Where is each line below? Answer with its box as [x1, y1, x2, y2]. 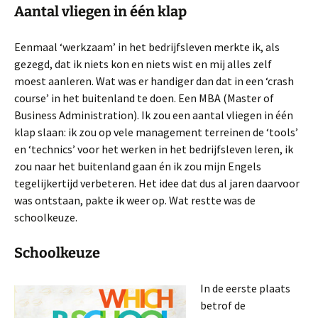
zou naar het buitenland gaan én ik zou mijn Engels [14, 159, 261, 173]
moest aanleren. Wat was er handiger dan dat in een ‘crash [14, 74, 294, 88]
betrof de [200, 298, 246, 312]
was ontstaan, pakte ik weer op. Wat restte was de [14, 193, 256, 207]
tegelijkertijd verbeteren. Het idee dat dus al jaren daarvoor [14, 176, 300, 190]
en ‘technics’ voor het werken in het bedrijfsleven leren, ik [14, 142, 293, 156]
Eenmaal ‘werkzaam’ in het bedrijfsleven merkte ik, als [14, 40, 280, 54]
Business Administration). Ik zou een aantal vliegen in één [14, 108, 293, 122]
